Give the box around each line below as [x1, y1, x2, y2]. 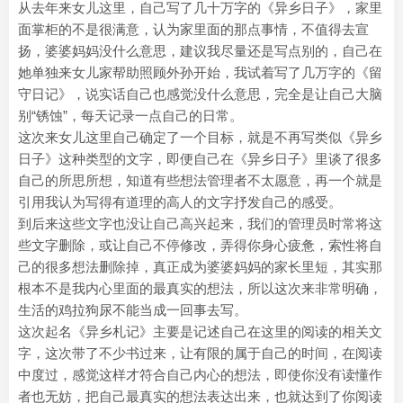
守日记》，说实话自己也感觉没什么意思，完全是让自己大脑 [18, 86, 382, 102]
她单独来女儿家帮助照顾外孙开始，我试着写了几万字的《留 [18, 65, 382, 80]
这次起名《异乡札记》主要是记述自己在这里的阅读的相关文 [18, 324, 382, 339]
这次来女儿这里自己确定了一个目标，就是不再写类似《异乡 [18, 130, 382, 145]
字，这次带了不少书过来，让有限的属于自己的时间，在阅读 [18, 345, 382, 361]
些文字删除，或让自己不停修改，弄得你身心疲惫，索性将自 [18, 237, 382, 253]
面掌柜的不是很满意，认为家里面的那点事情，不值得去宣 [18, 22, 369, 37]
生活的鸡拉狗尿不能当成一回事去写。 [18, 302, 247, 318]
